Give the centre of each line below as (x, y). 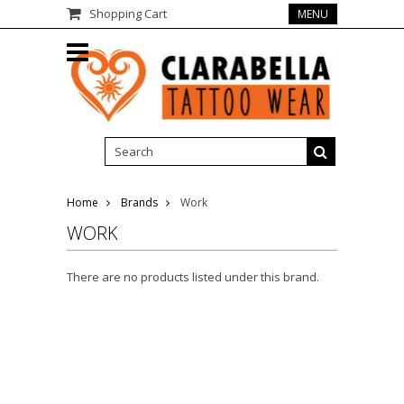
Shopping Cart (128, 14)
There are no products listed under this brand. (193, 276)
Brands (139, 202)
